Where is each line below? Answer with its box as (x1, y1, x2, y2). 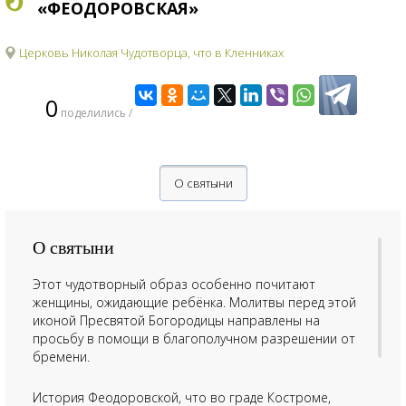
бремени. (33, 348, 90, 365)
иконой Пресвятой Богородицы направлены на (33, 312, 320, 329)
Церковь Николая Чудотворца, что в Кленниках (19, 44, 284, 61)
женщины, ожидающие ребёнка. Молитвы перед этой (33, 294, 356, 311)
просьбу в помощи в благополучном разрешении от (33, 330, 355, 347)
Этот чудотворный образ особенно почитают (33, 275, 315, 293)
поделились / (57, 105, 132, 121)
